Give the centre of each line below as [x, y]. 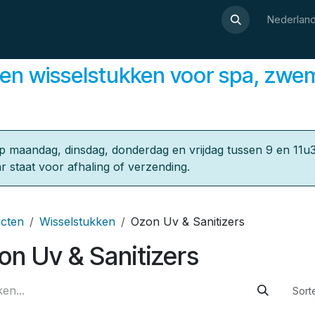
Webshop [187, 19]
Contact [241, 19]
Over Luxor [43, 19]
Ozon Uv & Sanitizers [188, 221]
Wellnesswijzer [117, 19]
